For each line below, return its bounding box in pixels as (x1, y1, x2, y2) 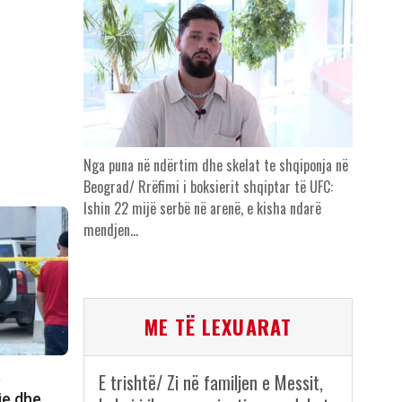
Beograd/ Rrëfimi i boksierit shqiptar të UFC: (83, 176, 333, 198)
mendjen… (83, 219, 138, 241)
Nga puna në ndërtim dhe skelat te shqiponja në (83, 154, 348, 177)
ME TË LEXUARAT (144, 312, 292, 342)
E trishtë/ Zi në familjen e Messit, (98, 369, 323, 397)
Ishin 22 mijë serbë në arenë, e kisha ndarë (83, 197, 321, 220)
